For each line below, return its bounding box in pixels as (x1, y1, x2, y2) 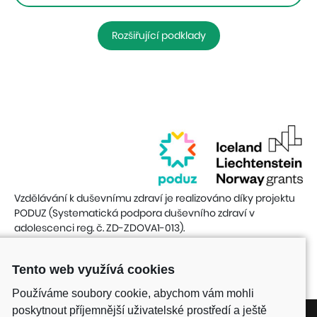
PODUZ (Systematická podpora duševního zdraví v (14, 206, 255, 221)
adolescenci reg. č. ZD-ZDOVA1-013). (14, 221, 185, 236)
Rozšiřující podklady (111, 28, 206, 43)
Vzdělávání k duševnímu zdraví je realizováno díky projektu (14, 191, 295, 206)
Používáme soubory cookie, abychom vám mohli (12, 287, 254, 299)
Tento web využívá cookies (12, 262, 175, 277)
